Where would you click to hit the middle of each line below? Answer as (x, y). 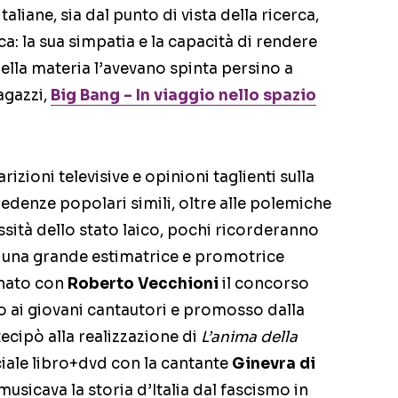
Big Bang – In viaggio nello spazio (183, 96)
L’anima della (249, 338)
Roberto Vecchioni (143, 284)
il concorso (264, 284)
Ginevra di (274, 364)
